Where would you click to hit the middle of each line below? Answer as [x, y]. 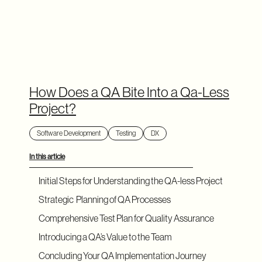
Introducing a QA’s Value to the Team [105, 237]
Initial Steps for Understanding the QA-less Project [131, 181]
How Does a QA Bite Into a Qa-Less [129, 92]
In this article [47, 157]
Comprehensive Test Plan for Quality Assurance [126, 218]
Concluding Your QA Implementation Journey [123, 256]
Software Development [69, 133]
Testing [126, 133]
